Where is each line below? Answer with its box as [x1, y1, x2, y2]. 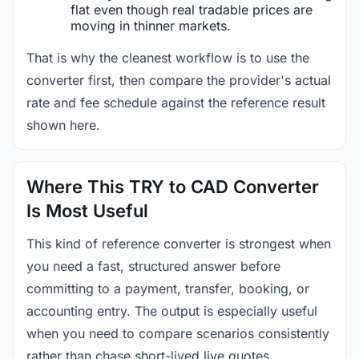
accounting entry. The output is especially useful [26, 302, 317, 319]
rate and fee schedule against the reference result [26, 94, 325, 111]
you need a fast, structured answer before [26, 257, 280, 274]
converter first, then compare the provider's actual [26, 71, 331, 88]
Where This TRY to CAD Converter [26, 175, 319, 197]
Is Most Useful [26, 200, 148, 221]
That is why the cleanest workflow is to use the [26, 49, 309, 66]
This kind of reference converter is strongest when [26, 235, 331, 252]
